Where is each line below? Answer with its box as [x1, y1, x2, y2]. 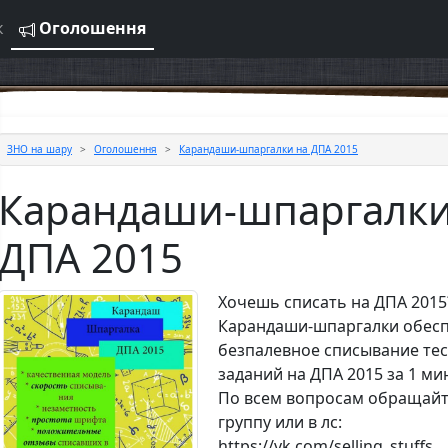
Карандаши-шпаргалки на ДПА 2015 [179, 142, 358, 156]
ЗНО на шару [7, 142, 72, 156]
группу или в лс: [218, 411, 342, 433]
